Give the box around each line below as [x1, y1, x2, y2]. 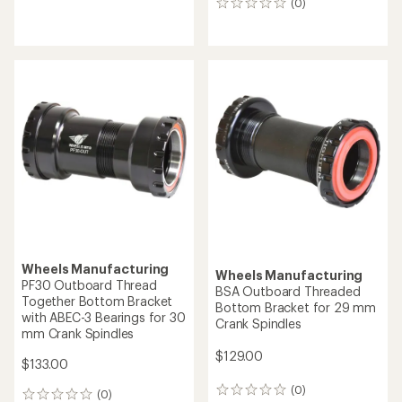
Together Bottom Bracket [22, 293, 173, 309]
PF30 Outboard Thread [22, 277, 157, 293]
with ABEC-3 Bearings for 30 [22, 310, 186, 325]
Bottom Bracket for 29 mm [215, 299, 377, 315]
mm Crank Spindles [22, 326, 135, 341]
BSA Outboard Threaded [215, 283, 361, 299]
